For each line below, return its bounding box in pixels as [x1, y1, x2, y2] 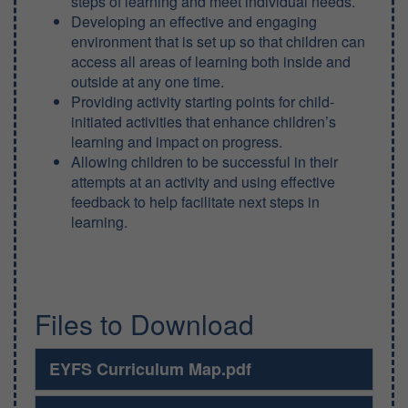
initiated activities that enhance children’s [71, 111, 336, 132]
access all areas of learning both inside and [71, 51, 351, 72]
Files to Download [35, 304, 254, 343]
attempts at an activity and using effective [71, 171, 335, 192]
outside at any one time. [71, 71, 224, 92]
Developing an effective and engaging [71, 11, 317, 32]
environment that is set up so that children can [71, 31, 365, 52]
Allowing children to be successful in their [71, 151, 338, 172]
